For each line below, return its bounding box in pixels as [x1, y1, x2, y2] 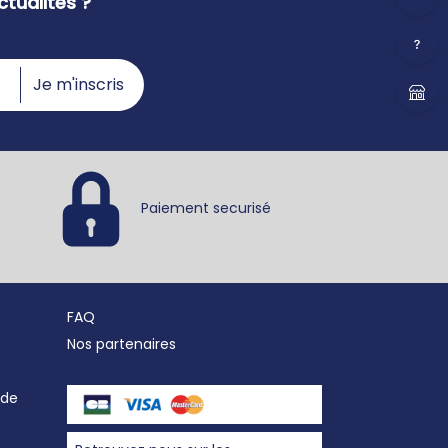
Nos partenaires [67, 333, 176, 354]
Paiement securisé [141, 197, 271, 218]
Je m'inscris [33, 72, 124, 96]
